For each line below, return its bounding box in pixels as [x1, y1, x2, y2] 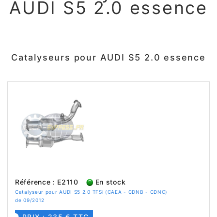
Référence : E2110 [15, 178, 78, 186]
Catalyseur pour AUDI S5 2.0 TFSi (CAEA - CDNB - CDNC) [15, 189, 168, 195]
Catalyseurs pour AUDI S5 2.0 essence [11, 52, 206, 62]
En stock [93, 178, 126, 186]
